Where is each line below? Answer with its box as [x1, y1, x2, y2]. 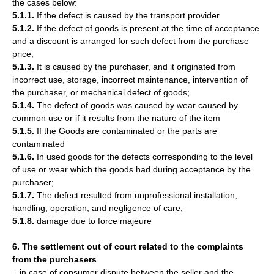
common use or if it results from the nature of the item [12, 113, 220, 123]
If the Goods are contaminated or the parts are [34, 126, 217, 136]
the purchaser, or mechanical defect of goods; [12, 87, 190, 97]
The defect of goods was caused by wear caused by [34, 100, 238, 110]
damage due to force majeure [34, 216, 152, 226]
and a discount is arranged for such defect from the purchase [12, 36, 249, 46]
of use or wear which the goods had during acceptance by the [12, 165, 251, 174]
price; [12, 49, 34, 59]
